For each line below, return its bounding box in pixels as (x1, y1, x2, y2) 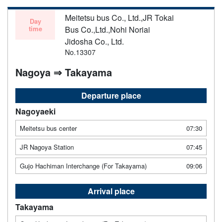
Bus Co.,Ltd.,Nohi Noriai (65, 23, 150, 35)
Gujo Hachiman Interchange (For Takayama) (20, 161, 147, 170)
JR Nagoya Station (20, 142, 74, 152)
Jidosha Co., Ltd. (65, 35, 124, 47)
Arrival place (87, 185, 135, 197)
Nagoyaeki (15, 105, 55, 117)
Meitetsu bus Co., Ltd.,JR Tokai (65, 11, 174, 23)
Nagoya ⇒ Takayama (15, 64, 112, 79)
